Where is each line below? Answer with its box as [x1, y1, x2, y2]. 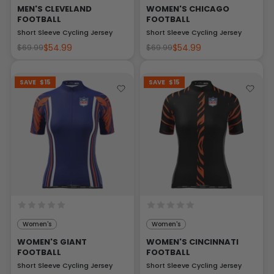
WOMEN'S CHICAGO [146, 3, 229, 15]
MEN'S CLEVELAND [17, 3, 92, 15]
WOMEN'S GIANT [17, 236, 87, 248]
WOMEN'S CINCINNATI [146, 236, 239, 248]
